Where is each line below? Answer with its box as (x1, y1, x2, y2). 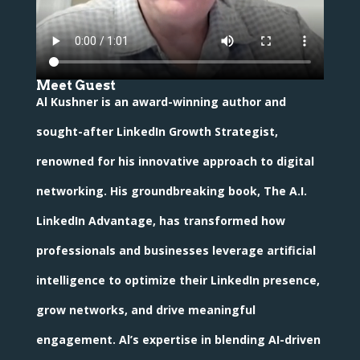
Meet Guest (35, 78, 116, 94)
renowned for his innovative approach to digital (35, 153, 314, 170)
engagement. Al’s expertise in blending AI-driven (35, 332, 321, 348)
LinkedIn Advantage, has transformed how (35, 213, 285, 229)
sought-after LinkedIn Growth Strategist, (35, 124, 278, 140)
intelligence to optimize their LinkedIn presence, (35, 272, 320, 288)
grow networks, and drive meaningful (35, 302, 256, 318)
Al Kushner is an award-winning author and (35, 94, 286, 110)
